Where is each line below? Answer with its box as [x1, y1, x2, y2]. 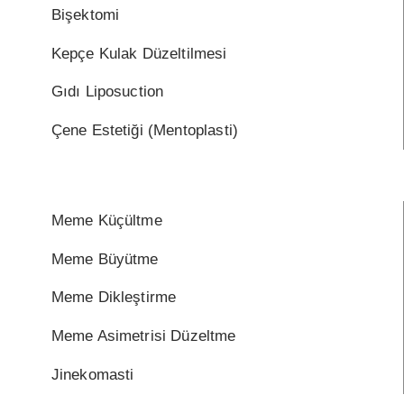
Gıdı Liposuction [50, 83, 164, 101]
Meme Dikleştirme [50, 289, 177, 307]
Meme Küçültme [50, 211, 162, 229]
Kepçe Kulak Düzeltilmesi [50, 44, 227, 62]
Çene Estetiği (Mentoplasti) [50, 122, 239, 140]
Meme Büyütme [50, 250, 159, 268]
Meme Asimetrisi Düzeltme [50, 327, 236, 345]
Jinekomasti [50, 366, 134, 384]
